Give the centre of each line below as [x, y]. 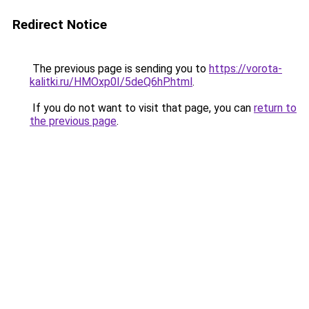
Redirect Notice [60, 24]
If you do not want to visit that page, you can [142, 108]
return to [275, 108]
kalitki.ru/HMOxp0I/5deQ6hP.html [111, 82]
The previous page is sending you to [119, 69]
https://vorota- [246, 69]
